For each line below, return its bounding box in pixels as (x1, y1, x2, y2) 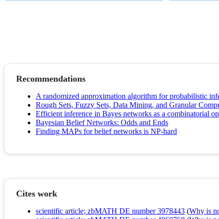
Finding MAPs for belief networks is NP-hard (36, 127, 177, 136)
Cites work (16, 189, 57, 199)
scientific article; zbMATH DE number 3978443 (36, 207, 185, 216)
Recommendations (16, 74, 86, 84)
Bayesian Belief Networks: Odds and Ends (36, 118, 168, 127)
